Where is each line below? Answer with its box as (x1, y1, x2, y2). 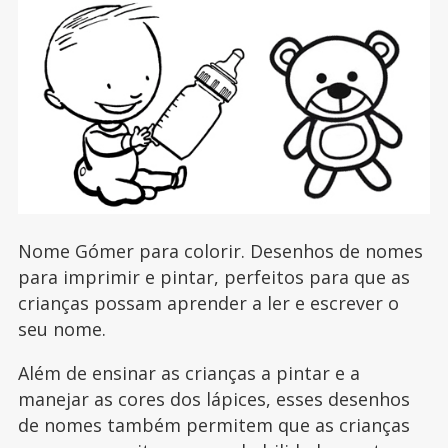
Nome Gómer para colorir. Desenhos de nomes (17, 239, 423, 264)
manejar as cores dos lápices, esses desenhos (17, 387, 410, 412)
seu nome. (17, 317, 106, 342)
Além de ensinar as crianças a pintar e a (17, 361, 360, 386)
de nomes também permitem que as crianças (17, 413, 410, 438)
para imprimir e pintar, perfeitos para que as (17, 265, 410, 290)
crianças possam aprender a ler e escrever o (17, 291, 399, 316)
